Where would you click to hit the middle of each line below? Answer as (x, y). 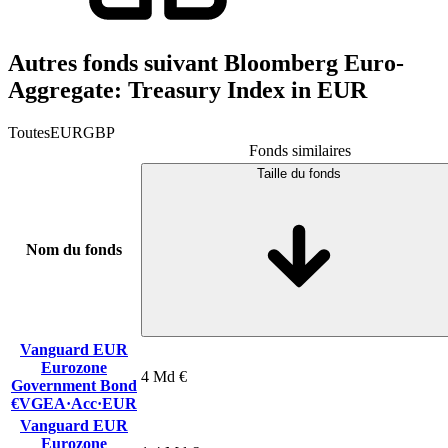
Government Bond (74, 385)
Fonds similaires (300, 150)
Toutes (29, 132)
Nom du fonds (74, 249)
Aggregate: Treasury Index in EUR (187, 89)
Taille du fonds (299, 173)
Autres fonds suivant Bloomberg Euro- (206, 62)
